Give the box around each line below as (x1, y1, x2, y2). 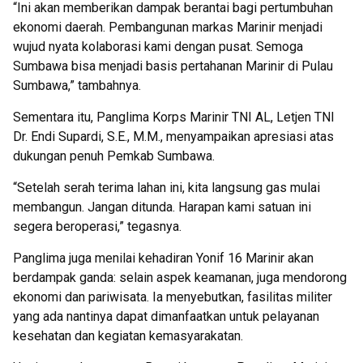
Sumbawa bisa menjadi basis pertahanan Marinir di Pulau (13, 58, 333, 74)
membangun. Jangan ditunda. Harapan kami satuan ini (13, 199, 311, 215)
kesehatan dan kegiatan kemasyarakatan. (13, 328, 243, 344)
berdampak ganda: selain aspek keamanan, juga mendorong (13, 270, 347, 285)
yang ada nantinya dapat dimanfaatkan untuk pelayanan (13, 309, 319, 324)
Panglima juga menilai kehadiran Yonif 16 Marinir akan (13, 250, 314, 266)
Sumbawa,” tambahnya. (13, 78, 141, 93)
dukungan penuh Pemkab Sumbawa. (13, 148, 215, 164)
